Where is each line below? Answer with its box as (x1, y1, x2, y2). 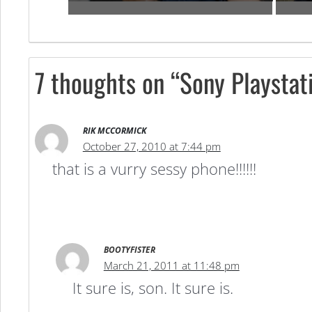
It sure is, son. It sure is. (72, 276, 234, 298)
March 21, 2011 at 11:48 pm (103, 258, 240, 272)
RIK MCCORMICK (82, 125, 146, 137)
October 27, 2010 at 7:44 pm (82, 139, 221, 154)
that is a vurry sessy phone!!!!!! (52, 158, 256, 180)
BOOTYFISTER (103, 243, 155, 256)
